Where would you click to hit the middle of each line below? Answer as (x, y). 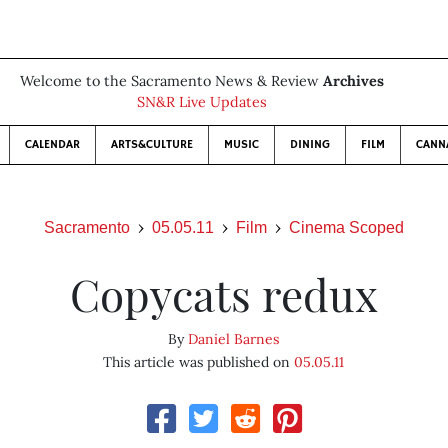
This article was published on (199, 362)
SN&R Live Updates (202, 102)
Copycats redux (223, 293)
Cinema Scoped (346, 227)
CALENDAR (52, 144)
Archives (353, 81)
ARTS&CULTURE (152, 144)
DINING (310, 144)
